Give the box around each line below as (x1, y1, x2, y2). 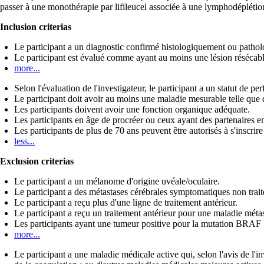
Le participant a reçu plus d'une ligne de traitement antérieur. (14, 197, 237, 207)
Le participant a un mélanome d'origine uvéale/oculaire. (14, 176, 220, 186)
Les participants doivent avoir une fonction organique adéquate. (14, 104, 250, 114)
